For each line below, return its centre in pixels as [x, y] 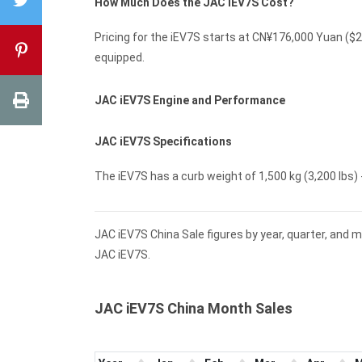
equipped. [120, 58]
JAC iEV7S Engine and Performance [190, 101]
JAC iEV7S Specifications [163, 142]
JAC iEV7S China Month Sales [194, 309]
